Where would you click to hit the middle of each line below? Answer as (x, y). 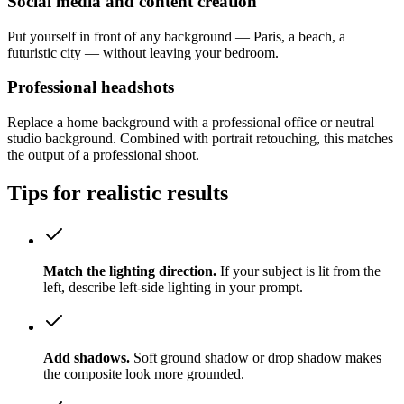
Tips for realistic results (118, 193)
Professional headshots (91, 87)
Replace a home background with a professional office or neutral (191, 123)
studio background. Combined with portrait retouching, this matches (200, 139)
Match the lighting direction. (130, 271)
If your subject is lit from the (300, 271)
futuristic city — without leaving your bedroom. (143, 52)
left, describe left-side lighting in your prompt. (173, 287)
